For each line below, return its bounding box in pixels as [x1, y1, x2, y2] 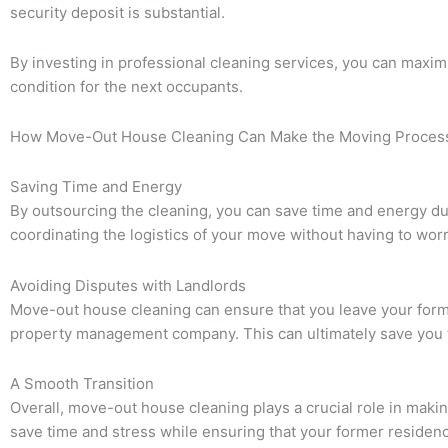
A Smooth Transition [10, 373, 154, 393]
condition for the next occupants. [10, 76, 243, 96]
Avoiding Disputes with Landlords [10, 275, 246, 295]
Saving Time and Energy [10, 177, 182, 197]
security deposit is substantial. [10, 2, 225, 22]
